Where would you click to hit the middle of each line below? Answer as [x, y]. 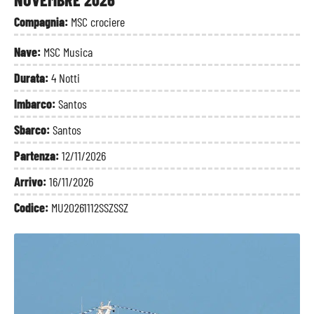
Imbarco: [36, 104]
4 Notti [66, 78]
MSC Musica [68, 52]
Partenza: [38, 156]
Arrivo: [32, 182]
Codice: [33, 207]
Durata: [33, 78]
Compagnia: [42, 22]
